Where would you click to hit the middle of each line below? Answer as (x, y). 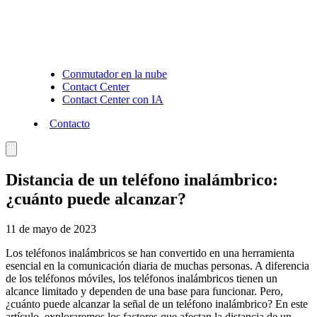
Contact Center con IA (113, 100)
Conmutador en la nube (115, 74)
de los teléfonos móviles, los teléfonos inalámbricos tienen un (142, 279)
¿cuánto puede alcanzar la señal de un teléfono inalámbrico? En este (157, 304)
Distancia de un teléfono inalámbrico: (142, 180)
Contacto (70, 124)
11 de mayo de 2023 (51, 229)
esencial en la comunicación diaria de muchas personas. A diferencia (157, 266)
